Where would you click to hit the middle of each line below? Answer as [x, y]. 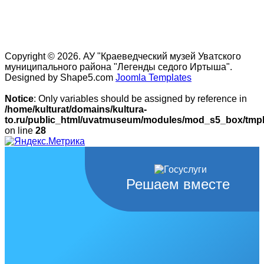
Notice [19, 98]
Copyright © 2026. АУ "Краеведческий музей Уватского [123, 56]
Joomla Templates [154, 77]
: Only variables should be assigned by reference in [140, 98]
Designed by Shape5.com [60, 77]
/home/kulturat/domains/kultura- [76, 109]
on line [20, 130]
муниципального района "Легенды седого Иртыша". [118, 67]
